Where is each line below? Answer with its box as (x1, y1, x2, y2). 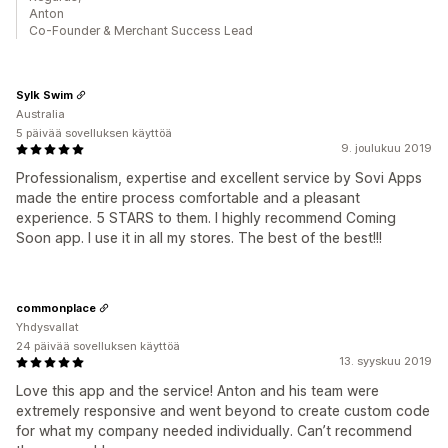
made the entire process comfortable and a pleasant (16, 189, 360, 206)
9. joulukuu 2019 (341, 141, 432, 155)
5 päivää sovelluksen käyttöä (16, 126, 172, 140)
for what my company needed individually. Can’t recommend (16, 422, 412, 439)
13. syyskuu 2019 (339, 354, 432, 368)
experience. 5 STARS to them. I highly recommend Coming (16, 209, 396, 226)
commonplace (16, 300, 96, 315)
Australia (16, 107, 65, 121)
